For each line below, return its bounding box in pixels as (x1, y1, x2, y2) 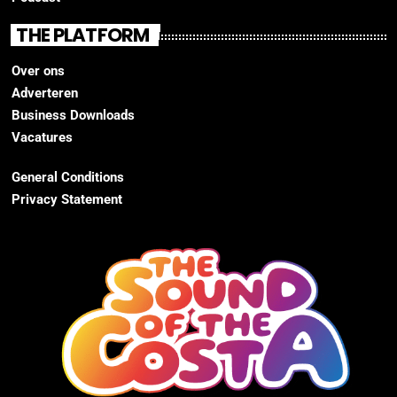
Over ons (12, 62, 65, 79)
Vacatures (12, 128, 73, 145)
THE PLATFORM (16, 22, 150, 49)
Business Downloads (12, 106, 135, 123)
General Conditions (12, 168, 124, 185)
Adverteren (12, 84, 78, 101)
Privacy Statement (12, 191, 122, 207)
